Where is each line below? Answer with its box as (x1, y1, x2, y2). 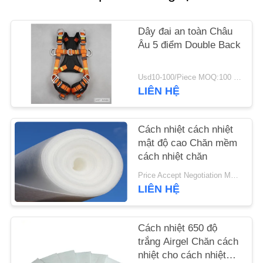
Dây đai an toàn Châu (138, 26, 233, 38)
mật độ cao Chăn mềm (138, 137, 238, 149)
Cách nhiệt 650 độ (138, 222, 218, 234)
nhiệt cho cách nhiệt (138, 249, 227, 261)
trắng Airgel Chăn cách (138, 235, 239, 247)
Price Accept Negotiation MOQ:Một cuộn (231, 171, 239, 180)
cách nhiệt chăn (138, 151, 208, 163)
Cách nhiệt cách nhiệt (138, 124, 234, 136)
